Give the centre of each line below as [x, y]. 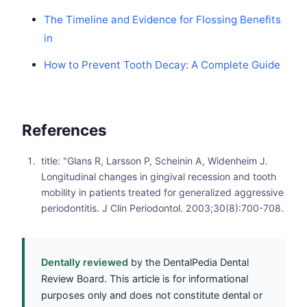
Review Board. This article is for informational [145, 278]
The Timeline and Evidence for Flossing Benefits [162, 19]
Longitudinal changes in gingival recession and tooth [159, 176]
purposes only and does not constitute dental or [152, 295]
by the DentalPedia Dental [188, 262]
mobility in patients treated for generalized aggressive [162, 192]
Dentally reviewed [85, 262]
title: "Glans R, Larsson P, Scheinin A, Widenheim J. [155, 160]
